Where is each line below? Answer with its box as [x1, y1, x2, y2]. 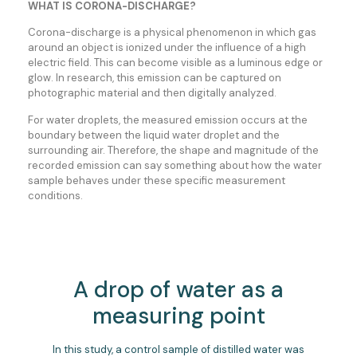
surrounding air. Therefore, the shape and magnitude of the [28, 143, 319, 157]
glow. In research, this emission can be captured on [28, 71, 281, 85]
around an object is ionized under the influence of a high [28, 41, 306, 55]
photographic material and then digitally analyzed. [28, 86, 277, 100]
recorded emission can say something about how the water [28, 158, 322, 172]
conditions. [28, 188, 83, 202]
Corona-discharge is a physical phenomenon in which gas [28, 25, 316, 40]
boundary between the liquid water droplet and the [28, 127, 280, 142]
